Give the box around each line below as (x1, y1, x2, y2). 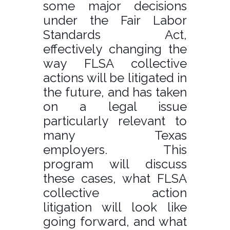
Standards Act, (43, 27, 187, 42)
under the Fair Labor (43, 12, 187, 28)
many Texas (43, 127, 187, 143)
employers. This (43, 142, 187, 157)
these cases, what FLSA (43, 170, 187, 186)
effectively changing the (43, 41, 187, 56)
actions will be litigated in (43, 70, 187, 85)
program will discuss (43, 156, 187, 171)
